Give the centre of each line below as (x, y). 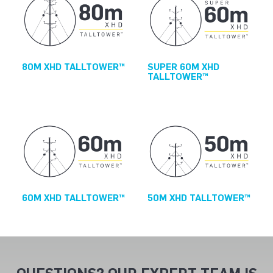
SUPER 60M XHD (183, 67)
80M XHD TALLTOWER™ (73, 67)
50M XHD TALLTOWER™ (199, 198)
